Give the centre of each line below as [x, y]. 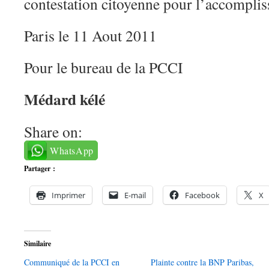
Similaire [38, 243]
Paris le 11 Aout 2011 [90, 35]
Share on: [53, 131]
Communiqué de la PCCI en [72, 262]
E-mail [135, 195]
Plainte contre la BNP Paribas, [203, 262]
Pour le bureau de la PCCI [104, 67]
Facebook [202, 195]
